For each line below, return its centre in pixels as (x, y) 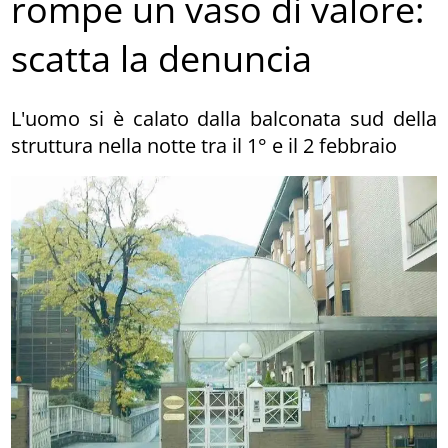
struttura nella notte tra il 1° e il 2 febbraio (204, 145)
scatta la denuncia (162, 59)
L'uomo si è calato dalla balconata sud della (224, 118)
